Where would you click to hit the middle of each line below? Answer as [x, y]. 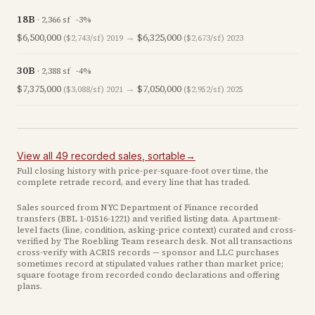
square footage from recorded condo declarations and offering [148, 275]
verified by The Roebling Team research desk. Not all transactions [155, 241]
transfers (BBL [48, 219]
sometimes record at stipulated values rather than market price [149, 264]
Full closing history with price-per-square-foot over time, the [143, 171]
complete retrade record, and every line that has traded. [134, 182]
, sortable [164, 156]
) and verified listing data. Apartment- [204, 219]
